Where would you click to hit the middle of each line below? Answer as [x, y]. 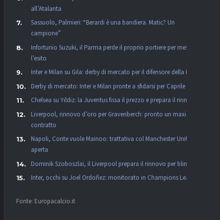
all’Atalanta [46, 9]
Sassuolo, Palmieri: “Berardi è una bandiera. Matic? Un [103, 23]
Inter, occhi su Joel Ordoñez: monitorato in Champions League [115, 178]
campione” [46, 34]
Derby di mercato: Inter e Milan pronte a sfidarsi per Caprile [108, 86]
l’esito [39, 58]
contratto [44, 125]
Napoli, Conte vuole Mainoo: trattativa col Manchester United [112, 139]
